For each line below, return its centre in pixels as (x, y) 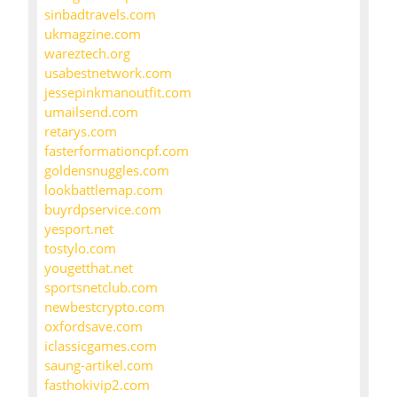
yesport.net (79, 229)
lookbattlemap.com (104, 190)
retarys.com (81, 132)
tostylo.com (80, 249)
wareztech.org (87, 54)
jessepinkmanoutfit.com (118, 93)
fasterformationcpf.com (117, 151)
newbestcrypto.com (105, 307)
